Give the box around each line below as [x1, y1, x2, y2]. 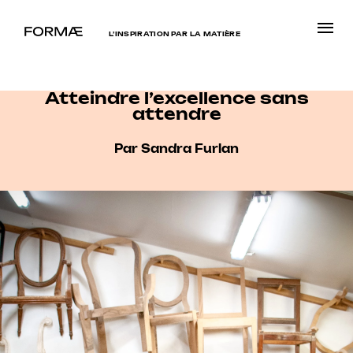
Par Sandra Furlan [114, 142, 239, 156]
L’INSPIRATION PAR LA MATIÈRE [109, 30, 240, 39]
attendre [132, 103, 221, 124]
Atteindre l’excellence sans [44, 87, 309, 108]
